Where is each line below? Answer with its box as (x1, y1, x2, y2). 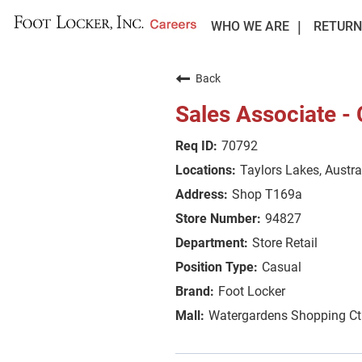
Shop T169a (232, 187, 302, 202)
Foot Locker (218, 284, 285, 299)
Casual (262, 259, 301, 275)
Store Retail (252, 235, 318, 250)
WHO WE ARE (210, 19, 289, 34)
